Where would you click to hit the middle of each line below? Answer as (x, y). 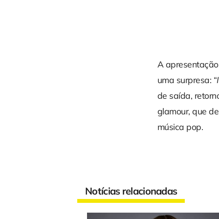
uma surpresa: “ (187, 80)
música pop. (180, 127)
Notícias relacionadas (131, 191)
